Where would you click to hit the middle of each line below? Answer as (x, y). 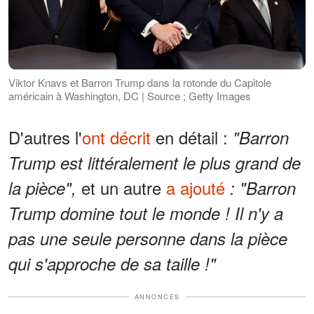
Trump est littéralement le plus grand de (155, 162)
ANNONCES (157, 296)
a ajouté (196, 187)
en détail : (192, 137)
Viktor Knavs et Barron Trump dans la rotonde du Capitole (140, 82)
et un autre (121, 187)
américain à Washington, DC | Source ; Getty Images (130, 95)
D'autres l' (45, 137)
